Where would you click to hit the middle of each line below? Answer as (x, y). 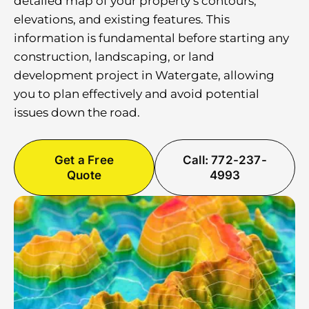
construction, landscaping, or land (114, 57)
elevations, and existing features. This (122, 19)
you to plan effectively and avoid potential (137, 94)
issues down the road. (77, 112)
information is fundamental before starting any (151, 38)
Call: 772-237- (225, 160)
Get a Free (84, 160)
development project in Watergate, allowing (144, 75)
